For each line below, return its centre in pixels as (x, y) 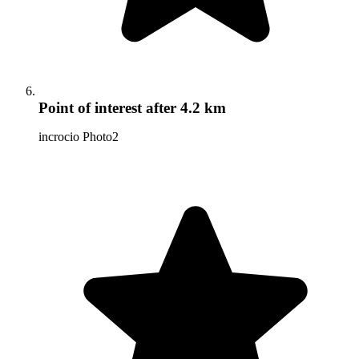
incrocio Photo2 (79, 137)
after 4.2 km (184, 108)
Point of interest (90, 108)
